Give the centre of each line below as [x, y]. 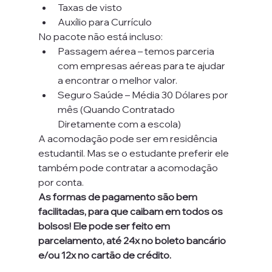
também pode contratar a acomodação [129, 168]
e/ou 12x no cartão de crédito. [105, 255]
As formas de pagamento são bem [118, 197]
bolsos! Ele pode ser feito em [105, 226]
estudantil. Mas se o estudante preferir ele [134, 153]
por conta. [61, 182]
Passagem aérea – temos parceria [137, 51]
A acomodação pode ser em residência [128, 138]
